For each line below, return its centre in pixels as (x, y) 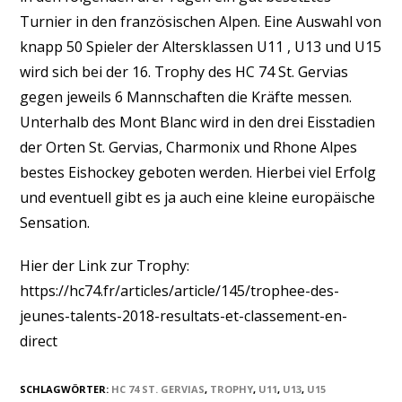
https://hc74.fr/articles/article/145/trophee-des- (180, 291)
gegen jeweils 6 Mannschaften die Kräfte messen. (186, 97)
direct (39, 341)
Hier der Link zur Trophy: (105, 266)
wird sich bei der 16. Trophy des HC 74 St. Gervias (184, 72)
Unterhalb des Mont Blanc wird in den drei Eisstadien (198, 122)
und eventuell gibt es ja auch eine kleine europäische (198, 197)
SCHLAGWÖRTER (63, 389)
